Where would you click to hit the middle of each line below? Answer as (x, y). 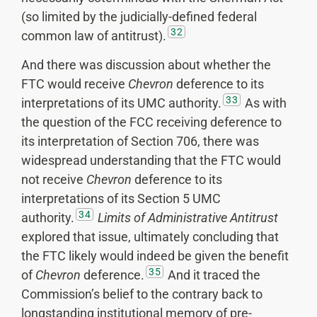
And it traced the (213, 275)
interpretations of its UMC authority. (121, 103)
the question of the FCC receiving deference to (151, 122)
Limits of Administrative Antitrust (188, 218)
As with (264, 103)
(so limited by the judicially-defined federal (139, 16)
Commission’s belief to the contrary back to (142, 294)
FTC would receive (75, 84)
